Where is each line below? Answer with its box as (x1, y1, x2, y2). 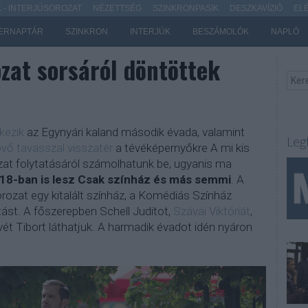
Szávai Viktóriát (173, 204, 250, 218)
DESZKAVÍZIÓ (229, 3, 283, 13)
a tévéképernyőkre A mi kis (112, 141, 250, 155)
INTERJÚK (129, 27, 170, 36)
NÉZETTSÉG (92, 3, 142, 13)
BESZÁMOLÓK (192, 27, 249, 36)
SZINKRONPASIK (152, 3, 219, 13)
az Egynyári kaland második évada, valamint (23, 125, 245, 139)
